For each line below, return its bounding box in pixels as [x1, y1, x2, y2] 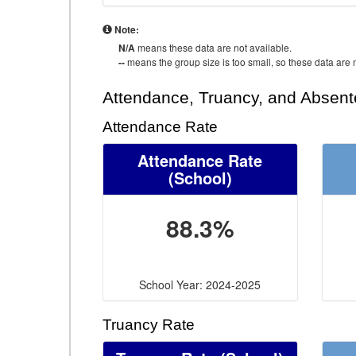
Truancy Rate [103, 316, 195, 333]
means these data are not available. [135, 41, 292, 54]
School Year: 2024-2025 [139, 277, 261, 292]
